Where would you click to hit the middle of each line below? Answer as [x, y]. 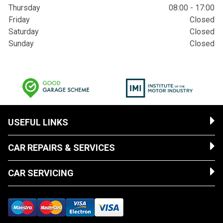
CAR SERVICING [41, 173]
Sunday [21, 44]
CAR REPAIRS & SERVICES [61, 148]
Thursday [24, 8]
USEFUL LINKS [38, 122]
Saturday [24, 32]
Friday [19, 20]
